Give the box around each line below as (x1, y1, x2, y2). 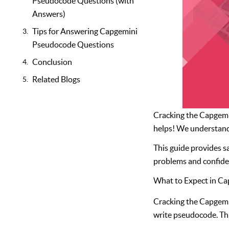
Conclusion (32, 57, 72, 66)
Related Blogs (32, 75, 80, 84)
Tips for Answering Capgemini (32, 27, 138, 36)
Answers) (32, 9, 65, 18)
